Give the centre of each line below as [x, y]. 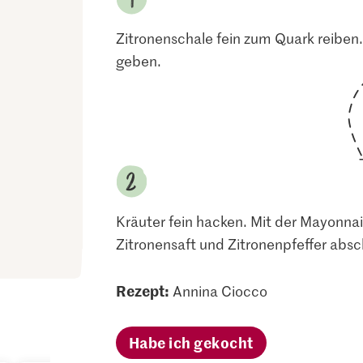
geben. [138, 61]
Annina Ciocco [220, 291]
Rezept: [142, 290]
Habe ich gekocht [191, 342]
